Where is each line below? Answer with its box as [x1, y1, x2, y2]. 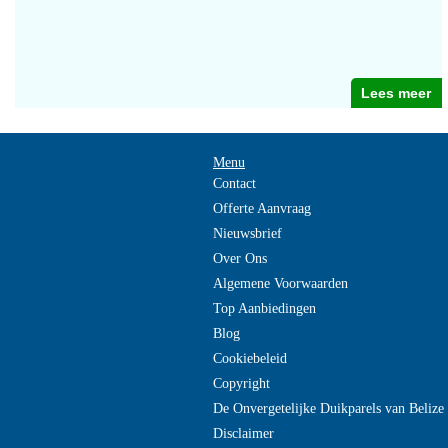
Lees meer [361, 85, 432, 101]
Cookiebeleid [213, 351, 287, 366]
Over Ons [213, 251, 267, 266]
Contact [213, 176, 256, 191]
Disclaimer [213, 426, 274, 441]
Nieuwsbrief [213, 226, 282, 241]
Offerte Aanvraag [213, 201, 311, 216]
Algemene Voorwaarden [213, 276, 348, 291]
